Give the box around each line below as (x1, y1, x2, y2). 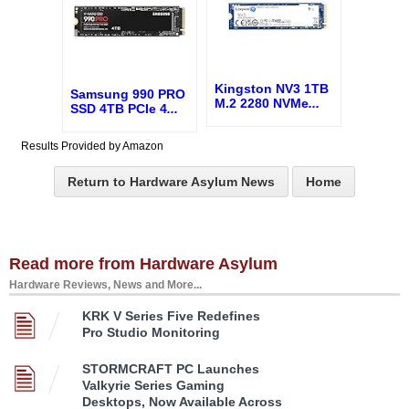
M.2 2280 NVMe (215, 95, 309, 110)
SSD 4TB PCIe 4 (70, 100, 167, 116)
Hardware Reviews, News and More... (9, 278, 202, 291)
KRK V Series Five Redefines (82, 308, 260, 323)
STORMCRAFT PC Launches (82, 361, 259, 376)
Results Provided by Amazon (21, 139, 163, 152)
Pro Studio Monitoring (82, 324, 220, 340)
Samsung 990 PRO (70, 86, 185, 101)
